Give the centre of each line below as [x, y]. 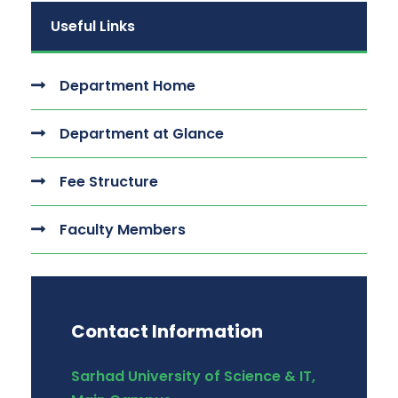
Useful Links [93, 26]
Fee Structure [107, 182]
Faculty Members [121, 230]
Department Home [126, 86]
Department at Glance [140, 134]
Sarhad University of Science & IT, [193, 376]
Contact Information [167, 331]
